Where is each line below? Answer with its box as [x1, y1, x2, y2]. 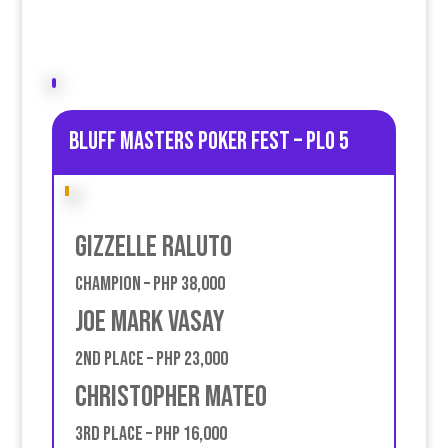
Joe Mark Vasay [74, 303, 225, 340]
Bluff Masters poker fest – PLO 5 [68, 125, 349, 157]
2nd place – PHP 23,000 [74, 347, 228, 372]
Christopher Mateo [74, 378, 267, 415]
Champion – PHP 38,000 [74, 272, 225, 297]
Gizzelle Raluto [74, 228, 232, 265]
